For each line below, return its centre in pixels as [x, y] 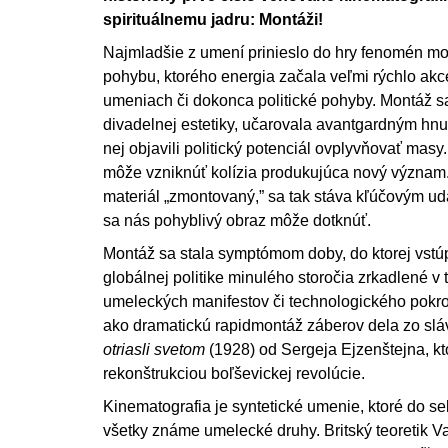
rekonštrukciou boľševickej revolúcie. [234, 373]
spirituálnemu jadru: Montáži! [215, 19]
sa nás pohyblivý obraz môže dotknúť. [237, 220]
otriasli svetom [154, 349]
